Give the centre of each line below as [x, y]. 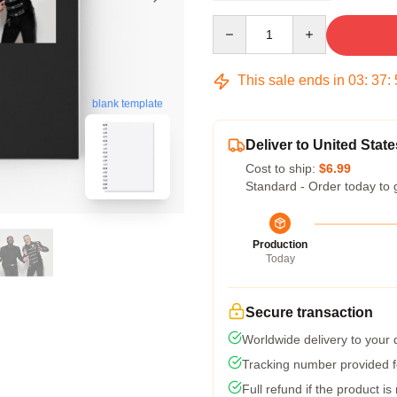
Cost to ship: [282, 168]
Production [280, 245]
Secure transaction [309, 312]
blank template [128, 104]
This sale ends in [291, 80]
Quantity [235, 23]
